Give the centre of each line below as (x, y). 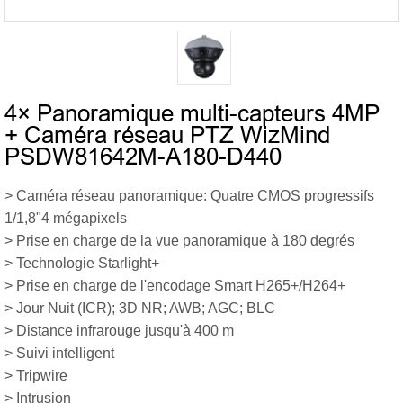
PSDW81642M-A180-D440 (143, 157)
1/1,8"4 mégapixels (66, 218)
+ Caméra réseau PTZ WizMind (167, 135)
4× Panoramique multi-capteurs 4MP (192, 113)
